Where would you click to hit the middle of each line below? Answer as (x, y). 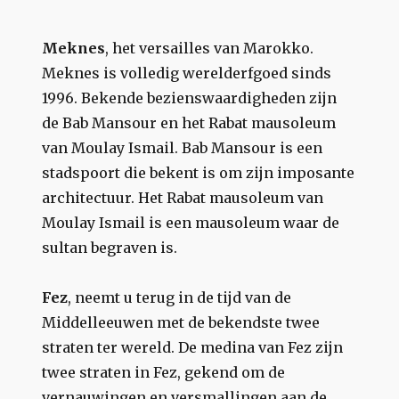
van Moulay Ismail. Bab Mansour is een (183, 147)
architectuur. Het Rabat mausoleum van (183, 197)
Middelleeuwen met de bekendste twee (181, 322)
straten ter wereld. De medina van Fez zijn (193, 347)
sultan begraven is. (110, 247)
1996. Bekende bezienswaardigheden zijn (190, 98)
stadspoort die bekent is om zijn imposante (199, 172)
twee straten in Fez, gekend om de (164, 372)
